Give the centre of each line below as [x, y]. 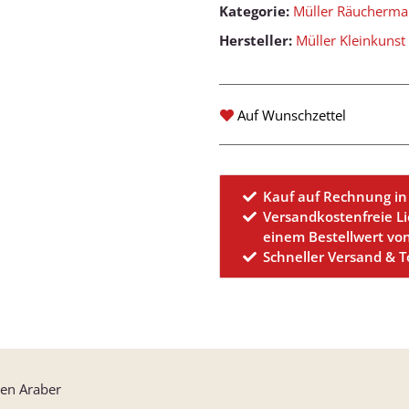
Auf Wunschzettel [292, 115]
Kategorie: [256, 11]
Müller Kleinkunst [351, 41]
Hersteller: [256, 41]
